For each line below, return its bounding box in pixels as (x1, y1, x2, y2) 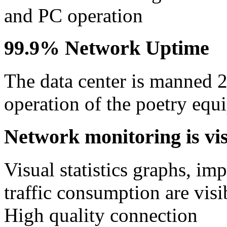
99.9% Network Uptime (4, 36, 209, 60)
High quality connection (4, 204, 198, 226)
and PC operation (4, 4, 143, 26)
